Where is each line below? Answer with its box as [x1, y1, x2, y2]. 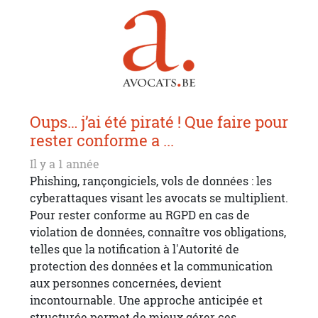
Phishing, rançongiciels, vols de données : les [30, 173, 272, 190]
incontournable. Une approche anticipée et [30, 292, 263, 309]
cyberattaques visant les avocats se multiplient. [30, 190, 288, 207]
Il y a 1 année [30, 156, 99, 172]
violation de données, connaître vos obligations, [30, 224, 286, 241]
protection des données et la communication [30, 258, 273, 275]
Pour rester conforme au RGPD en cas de [30, 207, 250, 224]
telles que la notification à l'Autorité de [30, 241, 239, 258]
